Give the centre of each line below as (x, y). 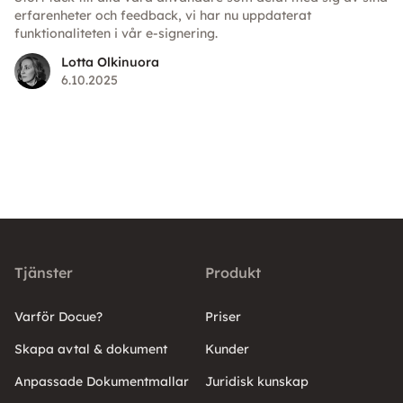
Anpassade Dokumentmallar (102, 382)
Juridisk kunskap (257, 382)
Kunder (227, 349)
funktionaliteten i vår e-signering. (116, 34)
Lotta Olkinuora (110, 63)
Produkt (233, 273)
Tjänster (44, 273)
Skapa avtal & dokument (91, 349)
